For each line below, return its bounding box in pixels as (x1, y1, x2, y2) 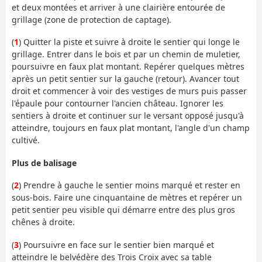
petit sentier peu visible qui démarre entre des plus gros (12, 204, 235, 216)
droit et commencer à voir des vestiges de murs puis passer (12, 85, 247, 97)
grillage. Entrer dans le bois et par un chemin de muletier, (12, 49, 240, 60)
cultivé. (12, 135, 40, 146)
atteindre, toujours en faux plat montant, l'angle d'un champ (12, 122, 250, 134)
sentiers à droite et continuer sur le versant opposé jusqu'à (12, 110, 244, 122)
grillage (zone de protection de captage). (12, 13, 171, 25)
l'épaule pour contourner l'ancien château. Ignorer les (12, 98, 223, 109)
